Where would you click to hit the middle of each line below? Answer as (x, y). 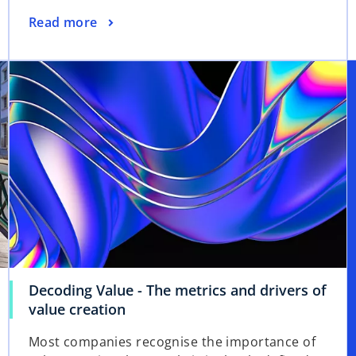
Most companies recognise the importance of (172, 341)
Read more (63, 22)
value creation (77, 309)
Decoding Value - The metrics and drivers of (177, 290)
